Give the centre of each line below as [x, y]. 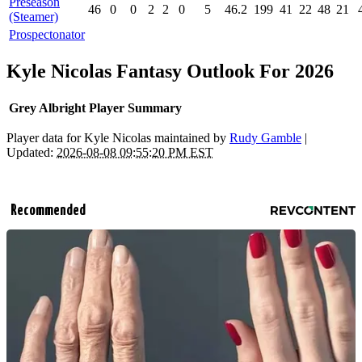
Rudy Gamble [265, 137]
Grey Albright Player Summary [95, 107]
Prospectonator [47, 34]
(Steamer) [34, 16]
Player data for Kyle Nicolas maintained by [118, 137]
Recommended [48, 210]
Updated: [32, 152]
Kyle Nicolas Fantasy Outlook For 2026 [170, 71]
